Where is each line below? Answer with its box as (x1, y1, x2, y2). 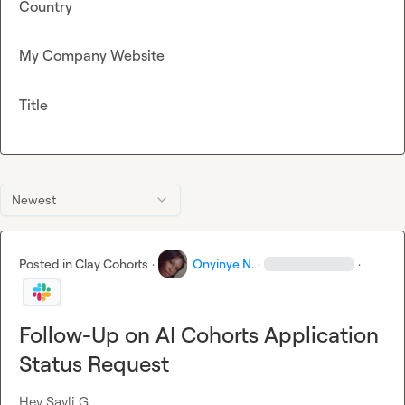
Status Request (19, 350, 169, 378)
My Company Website (19, 46, 165, 65)
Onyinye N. (193, 256, 254, 272)
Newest (12, 192, 56, 208)
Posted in (19, 256, 75, 272)
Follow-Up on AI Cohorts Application (19, 321, 379, 349)
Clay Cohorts (75, 256, 148, 272)
